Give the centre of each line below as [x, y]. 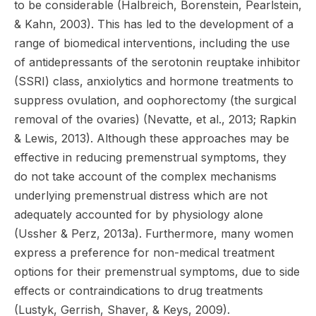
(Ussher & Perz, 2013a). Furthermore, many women [154, 233]
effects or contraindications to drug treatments [139, 290]
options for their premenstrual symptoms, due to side [157, 271]
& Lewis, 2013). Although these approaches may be [152, 138]
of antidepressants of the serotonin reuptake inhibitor [157, 62]
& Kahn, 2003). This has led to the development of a [154, 24]
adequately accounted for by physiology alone [139, 214]
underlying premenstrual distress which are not [141, 195]
